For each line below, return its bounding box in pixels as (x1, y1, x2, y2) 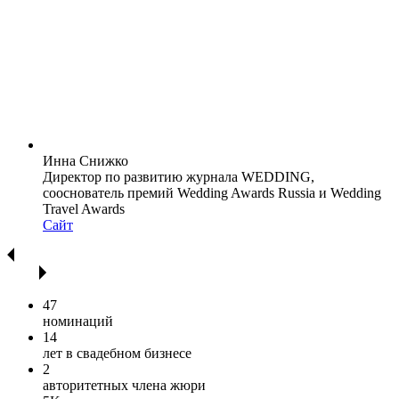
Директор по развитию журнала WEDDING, (43, 168, 314, 184)
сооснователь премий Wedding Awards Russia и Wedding (43, 184, 381, 200)
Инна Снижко (43, 152, 128, 168)
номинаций (43, 313, 113, 329)
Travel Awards (43, 200, 125, 216)
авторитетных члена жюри (43, 377, 206, 393)
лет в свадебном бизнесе (43, 345, 191, 361)
